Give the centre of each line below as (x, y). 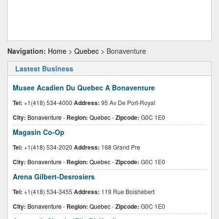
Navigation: (27, 51)
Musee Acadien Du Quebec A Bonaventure (84, 88)
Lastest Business (44, 68)
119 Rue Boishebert (127, 191)
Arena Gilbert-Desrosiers (54, 176)
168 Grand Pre (120, 147)
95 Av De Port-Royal (128, 102)
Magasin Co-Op (39, 132)
